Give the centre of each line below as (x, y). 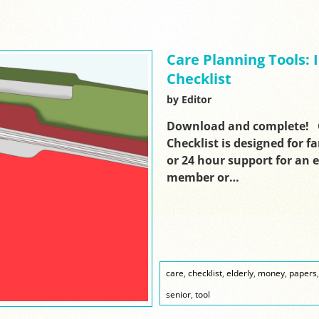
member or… (203, 177)
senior (178, 294)
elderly (240, 273)
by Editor (189, 99)
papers (303, 273)
